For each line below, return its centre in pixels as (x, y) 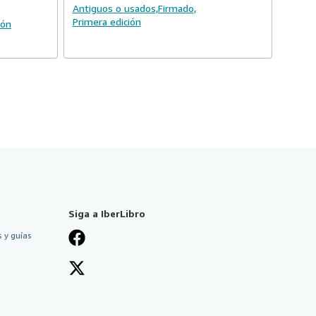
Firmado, (177, 8)
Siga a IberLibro (107, 213)
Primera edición (107, 22)
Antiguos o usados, (115, 8)
